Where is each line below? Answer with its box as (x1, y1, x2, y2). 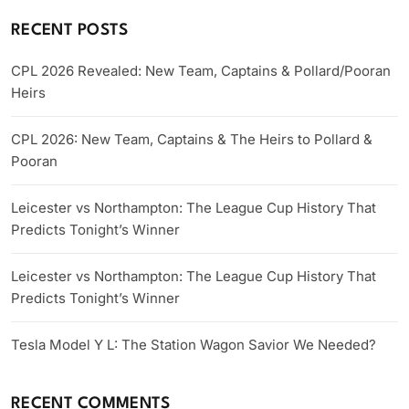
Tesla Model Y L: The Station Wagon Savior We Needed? (11, 336, 376, 354)
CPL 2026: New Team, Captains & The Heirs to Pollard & (11, 131, 372, 149)
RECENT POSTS (11, 23, 129, 39)
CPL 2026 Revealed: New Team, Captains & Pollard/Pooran (11, 62, 391, 80)
